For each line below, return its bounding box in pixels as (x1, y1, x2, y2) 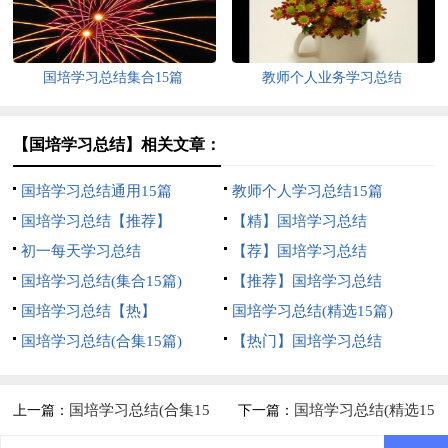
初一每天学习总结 (21, 243, 142, 260)
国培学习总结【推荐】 (21, 213, 172, 230)
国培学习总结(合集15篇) (21, 333, 183, 350)
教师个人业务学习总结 (262, 70, 403, 86)
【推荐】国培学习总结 (231, 273, 382, 290)
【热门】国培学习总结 (231, 333, 382, 350)
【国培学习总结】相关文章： (13, 136, 222, 154)
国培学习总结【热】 (21, 303, 157, 320)
